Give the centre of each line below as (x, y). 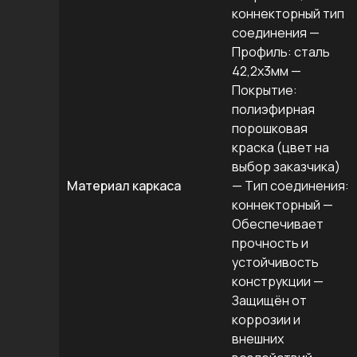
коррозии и (266, 320)
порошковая (270, 128)
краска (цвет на (280, 147)
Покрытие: (265, 90)
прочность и (270, 243)
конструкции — (278, 281)
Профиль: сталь (281, 52)
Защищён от (269, 300)
